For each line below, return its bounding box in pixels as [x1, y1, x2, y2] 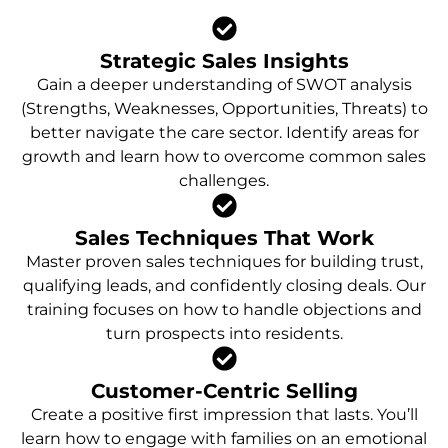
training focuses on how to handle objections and [26, 299, 422, 319]
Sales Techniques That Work [74, 225, 374, 250]
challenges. [179, 170, 269, 190]
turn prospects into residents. [105, 323, 343, 343]
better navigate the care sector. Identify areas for [29, 122, 419, 142]
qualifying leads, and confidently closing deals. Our [22, 275, 426, 295]
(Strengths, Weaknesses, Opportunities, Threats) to [20, 98, 428, 118]
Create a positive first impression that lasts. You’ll [30, 404, 418, 424]
